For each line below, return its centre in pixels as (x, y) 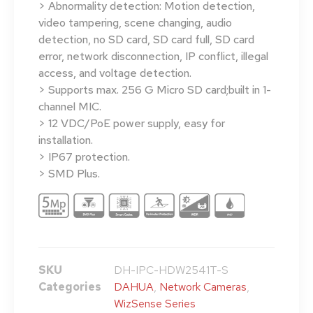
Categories (70, 286)
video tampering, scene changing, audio (135, 23)
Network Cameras (203, 286)
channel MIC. (70, 107)
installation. (66, 140)
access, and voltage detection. (115, 73)
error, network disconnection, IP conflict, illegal (153, 57)
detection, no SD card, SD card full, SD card (146, 40)
